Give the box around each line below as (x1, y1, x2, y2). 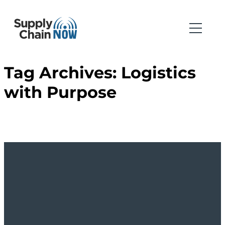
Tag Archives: (4, 63, 121, 83)
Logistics (121, 63, 196, 83)
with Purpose (4, 82, 117, 102)
